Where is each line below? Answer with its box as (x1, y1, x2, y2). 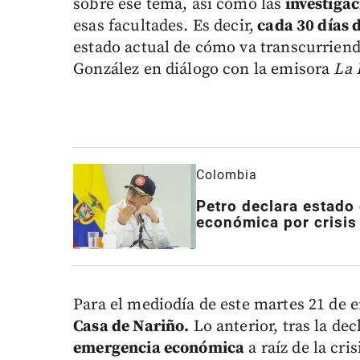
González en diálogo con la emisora (73, 59, 334, 80)
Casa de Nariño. (73, 316, 190, 337)
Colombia (195, 167, 257, 183)
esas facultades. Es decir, (73, 16, 255, 37)
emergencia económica (73, 337, 245, 358)
